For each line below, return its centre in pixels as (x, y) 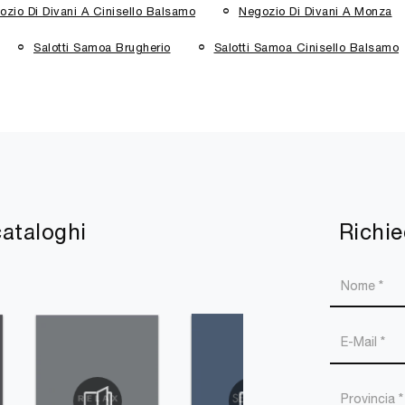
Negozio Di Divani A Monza (316, 11)
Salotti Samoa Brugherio (102, 48)
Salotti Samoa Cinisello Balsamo (306, 48)
